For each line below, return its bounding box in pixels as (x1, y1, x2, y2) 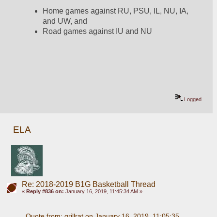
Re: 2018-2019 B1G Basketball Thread (21, 180, 155, 188)
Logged (183, 96, 202, 102)
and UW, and (43, 17, 88, 26)
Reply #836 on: (26, 188, 64, 194)
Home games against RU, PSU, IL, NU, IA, (43, 7, 189, 15)
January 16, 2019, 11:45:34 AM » (63, 188, 142, 194)
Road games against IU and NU (43, 27, 153, 36)
